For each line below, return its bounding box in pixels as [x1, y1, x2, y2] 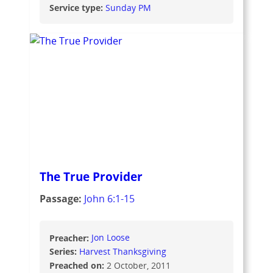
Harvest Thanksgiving [79, 245, 166, 257]
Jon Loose [91, 232, 130, 244]
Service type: [49, 1, 105, 13]
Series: [49, 245, 79, 257]
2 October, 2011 [106, 259, 171, 271]
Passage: [39, 191, 84, 205]
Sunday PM [105, 1, 151, 13]
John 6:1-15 [83, 191, 135, 205]
